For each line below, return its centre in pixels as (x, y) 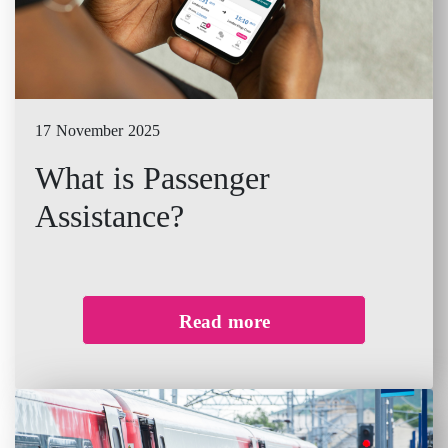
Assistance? (109, 216)
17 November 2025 (97, 131)
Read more (224, 321)
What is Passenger (152, 178)
